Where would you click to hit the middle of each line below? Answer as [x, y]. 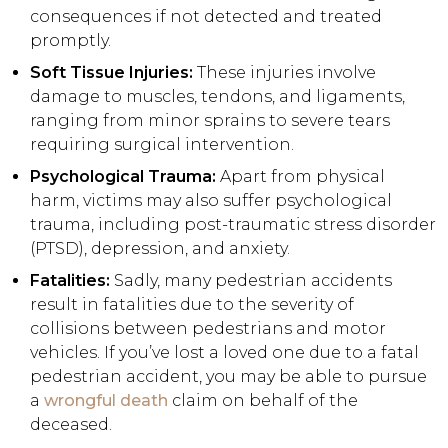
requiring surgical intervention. [162, 144]
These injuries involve [286, 72]
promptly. [70, 40]
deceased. [73, 424]
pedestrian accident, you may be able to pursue [228, 376]
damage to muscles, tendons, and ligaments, [217, 96]
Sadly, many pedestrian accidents [253, 280]
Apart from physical [302, 176]
